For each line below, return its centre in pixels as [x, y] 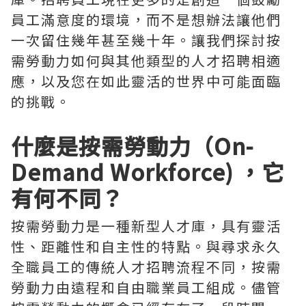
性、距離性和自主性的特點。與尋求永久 [146, 246]
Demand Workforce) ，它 [148, 171]
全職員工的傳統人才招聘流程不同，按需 [146, 267]
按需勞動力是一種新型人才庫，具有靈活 [146, 226]
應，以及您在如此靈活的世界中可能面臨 [146, 81]
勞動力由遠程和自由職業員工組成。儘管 [146, 287]
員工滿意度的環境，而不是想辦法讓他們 [146, 19]
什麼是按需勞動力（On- [132, 145]
